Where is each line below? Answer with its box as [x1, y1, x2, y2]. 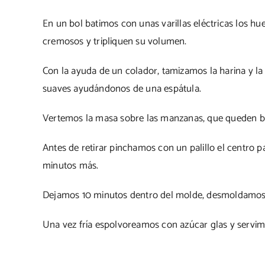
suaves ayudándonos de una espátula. [43, 80, 201, 97]
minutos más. [43, 157, 99, 174]
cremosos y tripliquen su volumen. [43, 33, 187, 50]
